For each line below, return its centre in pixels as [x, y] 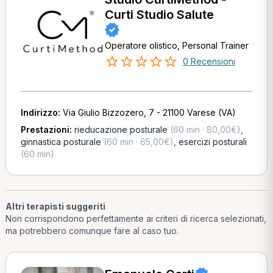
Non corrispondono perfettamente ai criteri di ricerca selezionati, [136, 218]
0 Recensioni [209, 61]
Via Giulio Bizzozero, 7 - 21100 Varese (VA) [149, 112]
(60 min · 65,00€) [137, 142]
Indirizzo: [41, 112]
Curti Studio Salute [159, 15]
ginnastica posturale [61, 142]
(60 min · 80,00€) [204, 129]
